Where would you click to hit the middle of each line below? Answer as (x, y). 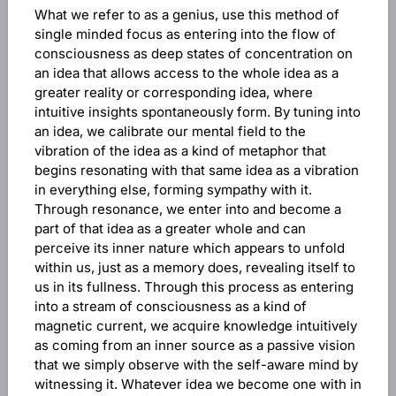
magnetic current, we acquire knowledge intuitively (195, 326)
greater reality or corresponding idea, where (173, 92)
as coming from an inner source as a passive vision (194, 345)
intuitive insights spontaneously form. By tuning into (197, 112)
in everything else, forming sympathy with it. (173, 190)
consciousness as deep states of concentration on (193, 53)
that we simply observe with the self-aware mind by (196, 365)
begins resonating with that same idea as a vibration (196, 170)
